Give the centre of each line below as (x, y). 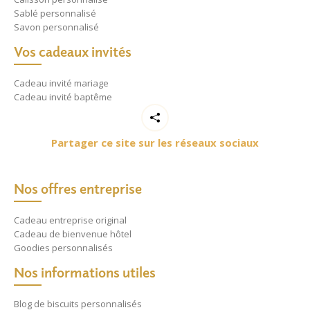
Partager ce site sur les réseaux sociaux (155, 143)
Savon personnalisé (56, 27)
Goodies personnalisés (63, 248)
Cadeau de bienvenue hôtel (73, 234)
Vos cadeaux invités (73, 52)
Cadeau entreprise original (70, 220)
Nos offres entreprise (78, 189)
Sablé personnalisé (55, 13)
